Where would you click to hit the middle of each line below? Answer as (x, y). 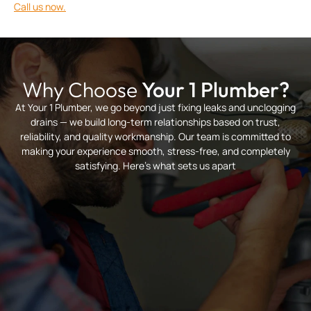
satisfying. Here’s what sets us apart (155, 166)
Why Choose (82, 90)
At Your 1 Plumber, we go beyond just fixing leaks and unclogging (155, 108)
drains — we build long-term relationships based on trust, (155, 122)
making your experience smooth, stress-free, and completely (155, 151)
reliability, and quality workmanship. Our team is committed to (155, 137)
